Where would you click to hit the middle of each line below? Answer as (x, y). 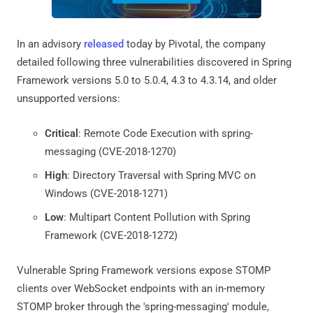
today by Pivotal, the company (195, 44)
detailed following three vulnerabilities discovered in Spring (154, 62)
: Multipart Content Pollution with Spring (157, 217)
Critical (61, 133)
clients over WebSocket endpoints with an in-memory (141, 288)
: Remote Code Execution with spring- (166, 133)
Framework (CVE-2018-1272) (111, 235)
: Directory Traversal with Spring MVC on (161, 175)
